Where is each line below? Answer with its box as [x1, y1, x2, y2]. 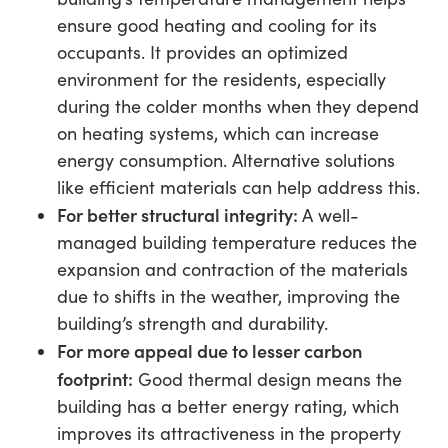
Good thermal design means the [132, 367, 402, 391]
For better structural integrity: [56, 202, 302, 227]
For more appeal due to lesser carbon [56, 338, 362, 363]
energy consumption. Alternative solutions [56, 148, 395, 172]
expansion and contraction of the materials [56, 257, 408, 281]
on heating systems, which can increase [56, 121, 379, 145]
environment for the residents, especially [56, 67, 386, 91]
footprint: [56, 366, 133, 391]
